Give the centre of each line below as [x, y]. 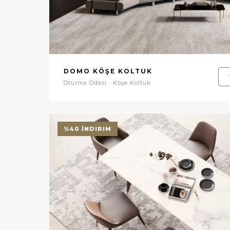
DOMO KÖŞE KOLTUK [108, 71]
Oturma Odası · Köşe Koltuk [107, 82]
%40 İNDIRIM [88, 129]
